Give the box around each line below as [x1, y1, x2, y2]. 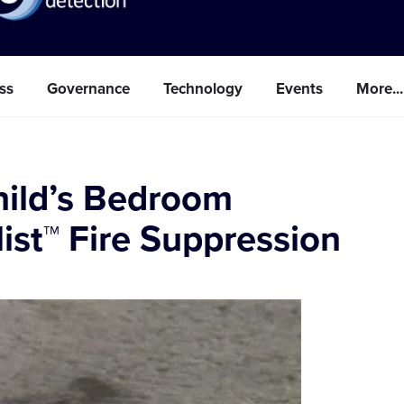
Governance [47, 77, 130, 99]
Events [276, 77, 323, 99]
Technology [163, 77, 243, 99]
